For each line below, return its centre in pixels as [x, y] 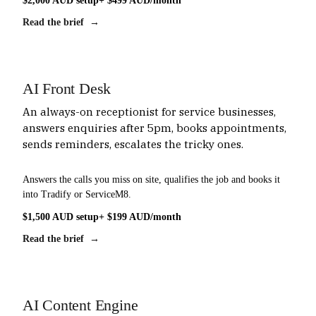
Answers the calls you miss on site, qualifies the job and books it [151, 179]
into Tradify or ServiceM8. [77, 194]
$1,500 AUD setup [61, 217]
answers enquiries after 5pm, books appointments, [154, 127]
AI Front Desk [67, 89]
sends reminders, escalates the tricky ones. [133, 144]
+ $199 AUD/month [140, 217]
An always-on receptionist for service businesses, [149, 111]
